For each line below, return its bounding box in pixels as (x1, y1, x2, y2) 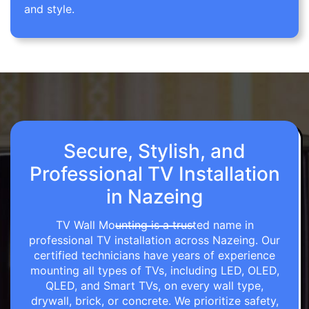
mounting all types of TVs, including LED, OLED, (30, 263, 279, 278)
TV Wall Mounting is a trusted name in (55, 218, 254, 232)
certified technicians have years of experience (34, 248, 275, 263)
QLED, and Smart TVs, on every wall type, (46, 279, 263, 293)
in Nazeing (106, 185, 203, 209)
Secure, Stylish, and (63, 139, 246, 163)
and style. (24, 2, 74, 17)
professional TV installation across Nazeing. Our (29, 233, 280, 248)
